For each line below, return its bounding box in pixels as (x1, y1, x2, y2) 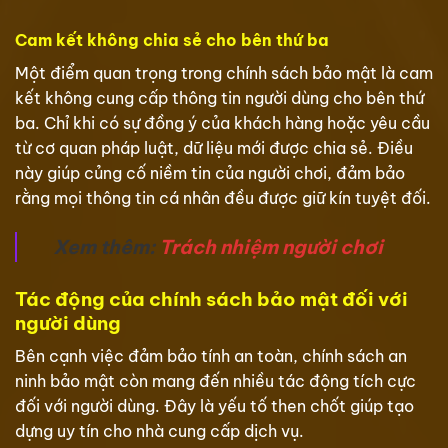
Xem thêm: (53, 234, 159, 259)
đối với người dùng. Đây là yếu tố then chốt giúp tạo (15, 396, 414, 417)
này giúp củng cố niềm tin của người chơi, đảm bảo (15, 162, 405, 183)
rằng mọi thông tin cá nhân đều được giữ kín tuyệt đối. (15, 187, 431, 208)
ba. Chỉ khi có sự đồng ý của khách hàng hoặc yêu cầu (15, 112, 430, 133)
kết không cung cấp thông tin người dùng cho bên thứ (15, 87, 424, 108)
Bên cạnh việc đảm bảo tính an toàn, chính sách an (15, 346, 407, 367)
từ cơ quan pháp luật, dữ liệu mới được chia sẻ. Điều (15, 137, 413, 158)
